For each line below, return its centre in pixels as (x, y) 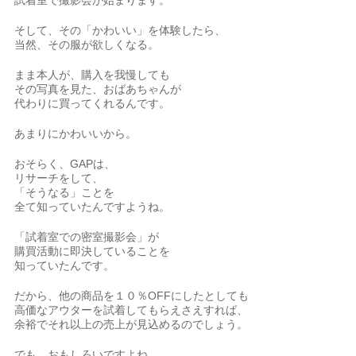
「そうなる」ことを (65, 192)
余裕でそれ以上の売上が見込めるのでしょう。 (132, 324)
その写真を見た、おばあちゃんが (98, 89)
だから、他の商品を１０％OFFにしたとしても (132, 296)
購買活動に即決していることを (93, 251)
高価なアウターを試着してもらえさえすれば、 (132, 310)
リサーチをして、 (59, 178)
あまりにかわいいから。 (76, 133)
